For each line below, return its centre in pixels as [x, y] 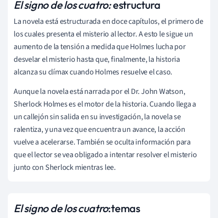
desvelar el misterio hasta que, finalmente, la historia [97, 59]
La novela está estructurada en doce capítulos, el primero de [109, 21]
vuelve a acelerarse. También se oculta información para [102, 142]
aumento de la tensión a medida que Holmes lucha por [100, 46]
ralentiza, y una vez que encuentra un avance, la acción [100, 129]
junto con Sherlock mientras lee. [65, 167]
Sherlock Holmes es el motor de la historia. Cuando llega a [105, 104]
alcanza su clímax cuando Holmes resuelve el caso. [93, 72]
